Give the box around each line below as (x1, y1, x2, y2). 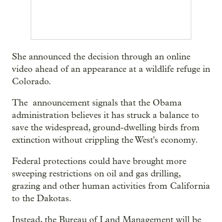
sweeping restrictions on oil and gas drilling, (12, 168, 180, 179)
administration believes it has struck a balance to (12, 110, 199, 120)
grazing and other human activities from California (12, 181, 210, 191)
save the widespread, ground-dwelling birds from (12, 122, 200, 133)
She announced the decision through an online (12, 52, 190, 62)
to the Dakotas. (12, 193, 71, 204)
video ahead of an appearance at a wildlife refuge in (12, 64, 210, 74)
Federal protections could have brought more (12, 156, 186, 166)
